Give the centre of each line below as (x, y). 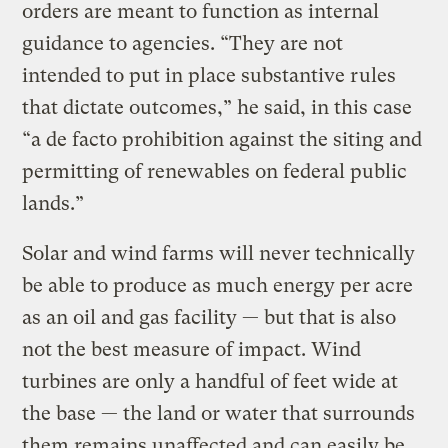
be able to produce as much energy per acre (218, 286)
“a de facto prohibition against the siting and (222, 140)
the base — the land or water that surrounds (219, 414)
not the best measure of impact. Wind (192, 350)
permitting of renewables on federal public (215, 172)
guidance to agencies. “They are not (183, 44)
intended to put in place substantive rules (209, 76)
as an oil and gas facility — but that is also (209, 318)
